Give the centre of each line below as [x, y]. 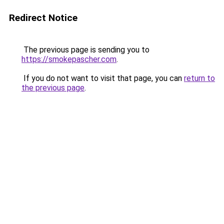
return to [199, 78]
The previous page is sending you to [85, 50]
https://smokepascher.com [69, 59]
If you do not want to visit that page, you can [103, 78]
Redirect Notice [43, 18]
